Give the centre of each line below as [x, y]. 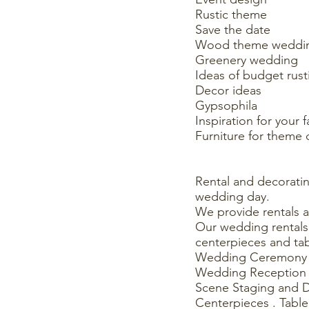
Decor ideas [228, 90]
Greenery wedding [247, 60]
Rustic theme [231, 14]
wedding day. [232, 197]
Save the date [233, 30]
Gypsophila [226, 106]
